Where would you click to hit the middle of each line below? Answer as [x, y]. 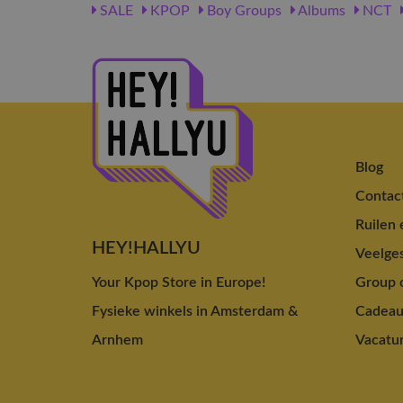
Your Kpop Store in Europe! [179, 282]
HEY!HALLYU [146, 248]
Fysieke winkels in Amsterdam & [195, 311]
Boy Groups [242, 10]
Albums [320, 10]
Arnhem [117, 340]
